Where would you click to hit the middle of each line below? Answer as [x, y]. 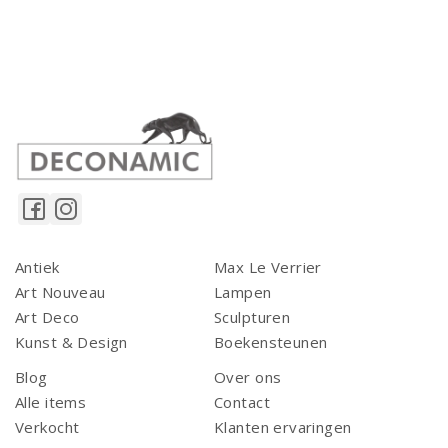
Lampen [243, 291]
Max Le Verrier [268, 266]
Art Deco [47, 316]
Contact [242, 401]
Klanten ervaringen [283, 426]
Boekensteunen [271, 341]
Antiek [37, 266]
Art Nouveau [60, 291]
